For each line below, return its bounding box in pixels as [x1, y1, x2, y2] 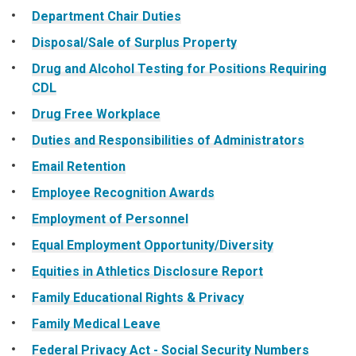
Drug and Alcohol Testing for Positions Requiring [32, 60, 327, 76]
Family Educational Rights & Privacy [32, 289, 244, 305]
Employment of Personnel [32, 211, 188, 226]
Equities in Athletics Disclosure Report [32, 263, 263, 279]
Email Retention [32, 158, 126, 174]
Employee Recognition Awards [32, 184, 215, 200]
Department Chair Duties [32, 8, 181, 24]
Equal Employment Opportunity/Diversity [32, 237, 273, 253]
